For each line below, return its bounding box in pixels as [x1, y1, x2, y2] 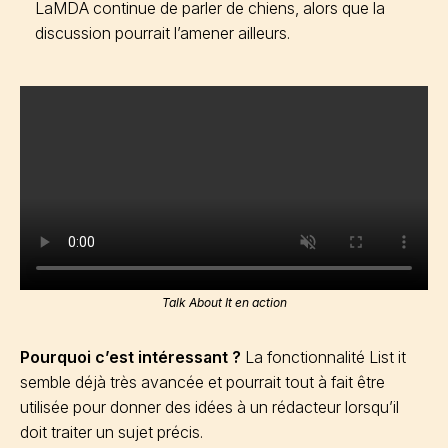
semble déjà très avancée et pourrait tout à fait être [20, 372, 385, 392]
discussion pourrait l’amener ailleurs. [35, 23, 290, 43]
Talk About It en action [161, 295, 287, 310]
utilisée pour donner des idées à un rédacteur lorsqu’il [20, 397, 399, 417]
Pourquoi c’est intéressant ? [20, 347, 241, 367]
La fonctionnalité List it [241, 347, 406, 367]
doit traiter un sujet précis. [20, 422, 203, 442]
